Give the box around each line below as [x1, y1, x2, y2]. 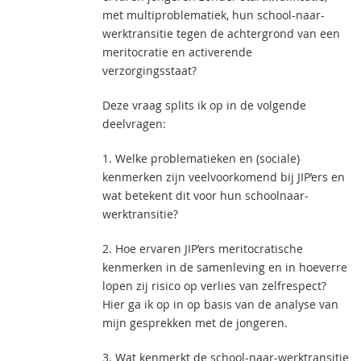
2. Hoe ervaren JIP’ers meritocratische [102, 241, 303, 256]
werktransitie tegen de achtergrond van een [102, 26, 340, 41]
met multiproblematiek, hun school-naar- [102, 7, 325, 23]
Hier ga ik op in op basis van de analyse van [102, 297, 338, 312]
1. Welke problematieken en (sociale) [102, 151, 300, 166]
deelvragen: [102, 116, 166, 131]
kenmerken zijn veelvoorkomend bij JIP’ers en [102, 169, 345, 185]
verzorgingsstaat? [102, 63, 197, 78]
